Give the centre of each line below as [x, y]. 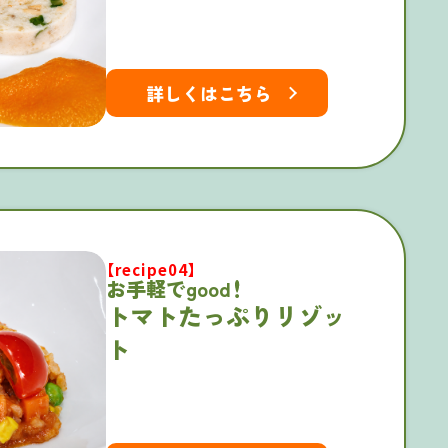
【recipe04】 [151, 270]
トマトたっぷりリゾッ [226, 316]
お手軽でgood [168, 289]
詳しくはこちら [209, 93]
